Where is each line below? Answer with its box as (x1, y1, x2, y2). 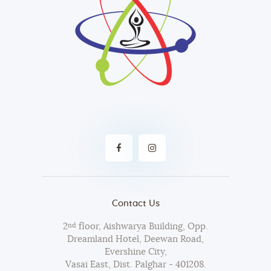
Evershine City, (104, 247, 167, 257)
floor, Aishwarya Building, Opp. (76, 222, 208, 232)
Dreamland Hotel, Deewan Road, (67, 235, 204, 244)
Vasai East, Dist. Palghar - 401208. (65, 260, 206, 270)
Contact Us (111, 199, 160, 209)
